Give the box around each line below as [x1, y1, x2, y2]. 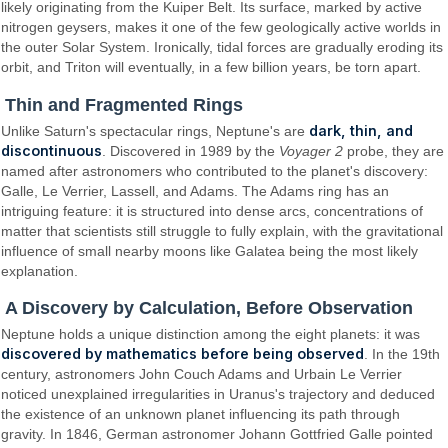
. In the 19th [364, 345, 441, 362]
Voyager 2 [279, 142, 344, 159]
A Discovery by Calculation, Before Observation [5, 297, 413, 318]
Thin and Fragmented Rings [5, 94, 243, 115]
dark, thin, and [309, 121, 414, 139]
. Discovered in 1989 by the [102, 142, 280, 159]
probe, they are [343, 142, 445, 159]
